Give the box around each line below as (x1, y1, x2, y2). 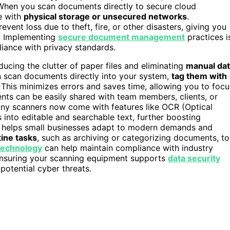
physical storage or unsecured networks (24, 11, 187, 22)
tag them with (171, 70, 227, 81)
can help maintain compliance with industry (42, 142, 213, 153)
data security (168, 152, 220, 163)
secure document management (58, 31, 185, 42)
